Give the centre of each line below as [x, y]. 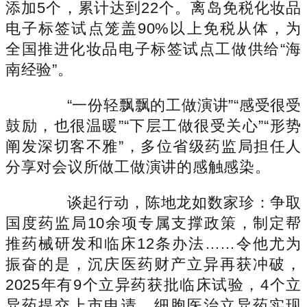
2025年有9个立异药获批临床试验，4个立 [153, 284]
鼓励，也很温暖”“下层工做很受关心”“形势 [153, 125]
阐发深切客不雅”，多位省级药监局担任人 [153, 146]
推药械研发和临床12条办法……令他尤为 [153, 243]
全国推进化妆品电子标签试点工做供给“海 [153, 49]
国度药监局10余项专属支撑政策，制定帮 [153, 223]
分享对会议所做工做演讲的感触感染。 [138, 167]
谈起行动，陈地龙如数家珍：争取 [169, 202]
